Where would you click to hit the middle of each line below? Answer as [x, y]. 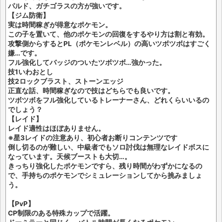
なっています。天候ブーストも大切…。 [70, 157]
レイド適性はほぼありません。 [56, 128]
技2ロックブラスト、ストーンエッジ [66, 81]
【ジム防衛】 [29, 15]
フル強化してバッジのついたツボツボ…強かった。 [87, 62]
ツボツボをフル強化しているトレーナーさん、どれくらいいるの [109, 100]
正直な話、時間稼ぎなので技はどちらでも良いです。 [91, 91]
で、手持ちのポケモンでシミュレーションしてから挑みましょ [105, 175]
